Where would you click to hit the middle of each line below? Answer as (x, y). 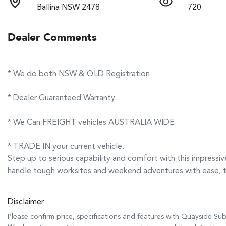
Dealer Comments (52, 38)
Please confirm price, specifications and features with (94, 217)
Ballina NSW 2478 (69, 7)
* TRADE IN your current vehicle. (66, 147)
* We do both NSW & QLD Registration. (80, 74)
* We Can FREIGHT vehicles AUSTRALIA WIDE (91, 122)
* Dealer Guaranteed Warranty (61, 98)
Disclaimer (26, 202)
